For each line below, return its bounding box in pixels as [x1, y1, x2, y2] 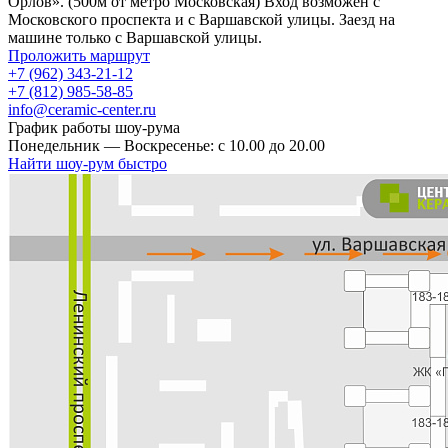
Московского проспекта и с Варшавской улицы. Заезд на [8, 10, 395, 28]
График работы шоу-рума [8, 118, 180, 136]
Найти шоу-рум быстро [8, 154, 167, 172]
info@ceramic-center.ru [8, 100, 156, 118]
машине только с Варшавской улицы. [8, 28, 262, 46]
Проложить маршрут [8, 46, 150, 64]
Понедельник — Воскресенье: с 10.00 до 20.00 [8, 136, 325, 154]
